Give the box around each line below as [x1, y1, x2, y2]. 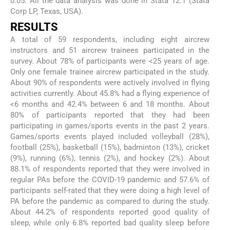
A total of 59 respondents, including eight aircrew [10, 34, 209, 44]
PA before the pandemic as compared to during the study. [10, 196, 209, 206]
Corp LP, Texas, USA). [10, 7, 83, 16]
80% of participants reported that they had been [10, 110, 209, 120]
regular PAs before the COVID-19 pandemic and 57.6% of [10, 175, 209, 184]
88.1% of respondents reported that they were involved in [10, 164, 209, 174]
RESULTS [10, 20, 58, 33]
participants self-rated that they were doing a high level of [10, 185, 209, 195]
